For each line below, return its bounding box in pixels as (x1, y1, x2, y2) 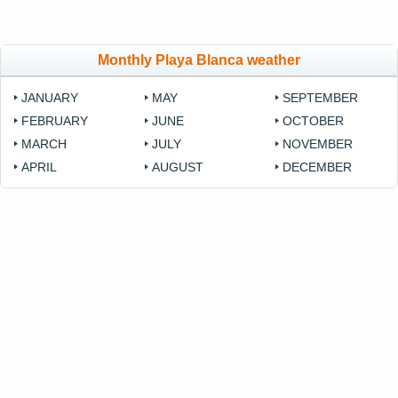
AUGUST (152, 160, 204, 175)
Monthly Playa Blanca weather (98, 52, 300, 68)
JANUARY (21, 91, 78, 106)
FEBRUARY (21, 114, 88, 129)
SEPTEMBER (283, 91, 359, 106)
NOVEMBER (283, 137, 354, 152)
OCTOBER (283, 114, 345, 129)
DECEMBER (283, 160, 353, 175)
